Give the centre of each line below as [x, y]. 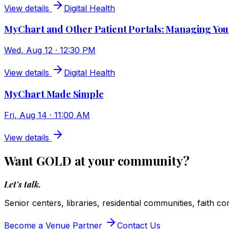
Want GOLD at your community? [97, 161]
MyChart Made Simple [54, 94]
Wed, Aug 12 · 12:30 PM [50, 50]
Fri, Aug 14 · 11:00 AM [47, 115]
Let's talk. [22, 185]
